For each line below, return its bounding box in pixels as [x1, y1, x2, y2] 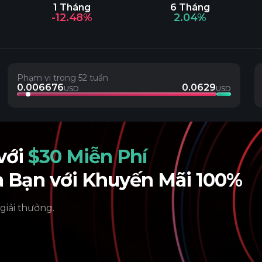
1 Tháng [53, 2, 91, 13]
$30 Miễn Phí [28, 145, 147, 168]
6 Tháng [170, 2, 210, 13]
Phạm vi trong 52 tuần [17, 73, 109, 83]
